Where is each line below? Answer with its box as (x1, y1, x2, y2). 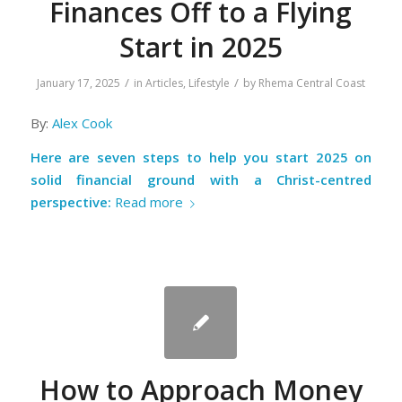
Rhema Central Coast (258, 74, 365, 91)
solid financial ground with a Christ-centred (30, 170, 372, 189)
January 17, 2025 (36, 74, 120, 91)
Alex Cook (51, 114, 112, 133)
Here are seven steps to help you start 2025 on (30, 148, 372, 167)
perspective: (30, 193, 111, 212)
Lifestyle (188, 74, 230, 91)
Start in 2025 (118, 28, 283, 66)
